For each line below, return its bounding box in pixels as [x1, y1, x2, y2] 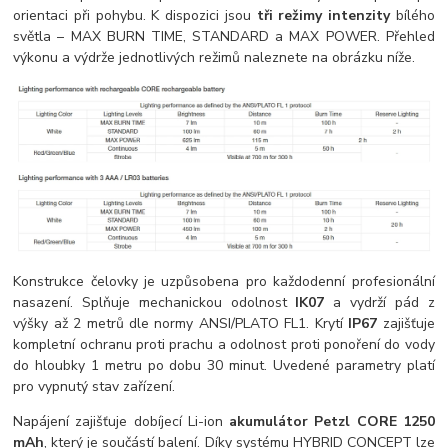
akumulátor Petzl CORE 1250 [229, 411, 435, 431]
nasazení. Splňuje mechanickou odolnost [13, 292, 296, 312]
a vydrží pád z [324, 292, 435, 312]
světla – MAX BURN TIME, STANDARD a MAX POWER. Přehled [13, 27, 435, 47]
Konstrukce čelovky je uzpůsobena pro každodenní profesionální [13, 271, 435, 291]
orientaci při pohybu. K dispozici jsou [13, 6, 257, 26]
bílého [390, 6, 435, 26]
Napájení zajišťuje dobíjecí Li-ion [13, 411, 230, 431]
